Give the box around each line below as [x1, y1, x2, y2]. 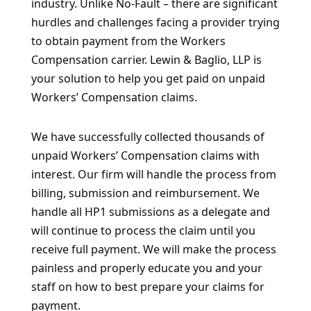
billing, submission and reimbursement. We [31, 185, 260, 201]
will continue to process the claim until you [31, 222, 255, 238]
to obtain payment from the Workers [31, 33, 226, 49]
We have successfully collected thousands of [31, 128, 264, 144]
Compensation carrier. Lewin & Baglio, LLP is [31, 51, 262, 67]
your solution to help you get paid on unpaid [31, 70, 265, 86]
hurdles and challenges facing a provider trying [31, 14, 280, 30]
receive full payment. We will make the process [31, 241, 276, 257]
